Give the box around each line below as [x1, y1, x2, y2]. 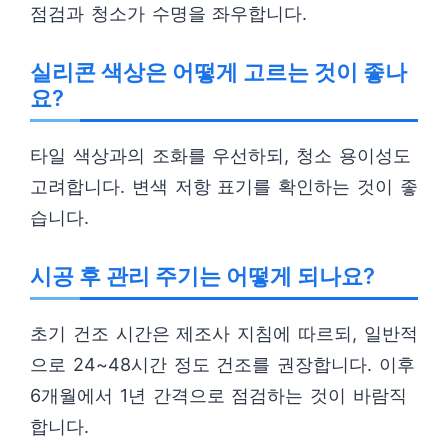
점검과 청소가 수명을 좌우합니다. [30, 3, 308, 24]
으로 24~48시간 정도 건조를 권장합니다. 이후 [30, 354, 415, 375]
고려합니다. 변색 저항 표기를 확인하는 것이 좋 [30, 176, 418, 197]
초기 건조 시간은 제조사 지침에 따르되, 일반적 [30, 323, 418, 344]
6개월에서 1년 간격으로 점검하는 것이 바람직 [30, 385, 407, 406]
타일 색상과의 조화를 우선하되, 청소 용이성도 [30, 145, 411, 166]
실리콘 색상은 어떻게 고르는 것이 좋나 [30, 59, 407, 85]
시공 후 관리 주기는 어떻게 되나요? [30, 263, 375, 289]
